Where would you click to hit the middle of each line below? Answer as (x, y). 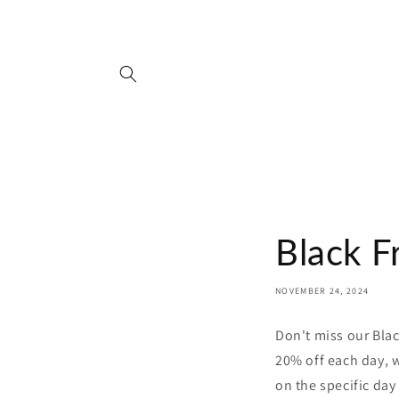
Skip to (48, 12)
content (50, 28)
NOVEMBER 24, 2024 (322, 291)
